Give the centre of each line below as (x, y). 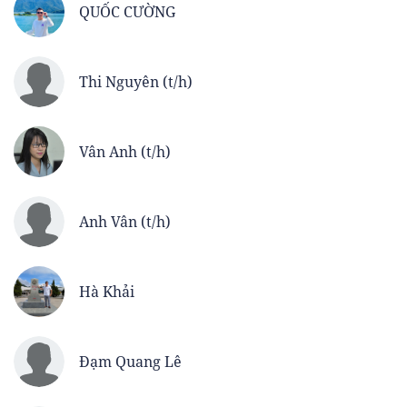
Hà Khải (107, 292)
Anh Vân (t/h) (125, 222)
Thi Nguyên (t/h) (136, 82)
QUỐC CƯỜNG (127, 12)
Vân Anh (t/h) (125, 152)
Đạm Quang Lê (130, 362)
